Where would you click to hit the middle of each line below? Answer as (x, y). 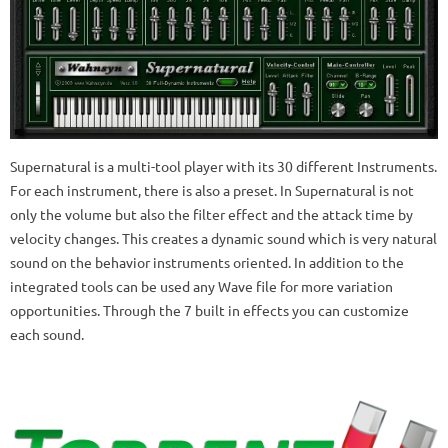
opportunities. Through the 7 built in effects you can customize (209, 310)
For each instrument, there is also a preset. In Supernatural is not (212, 190)
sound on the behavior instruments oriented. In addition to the (207, 262)
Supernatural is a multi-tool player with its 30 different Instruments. (223, 166)
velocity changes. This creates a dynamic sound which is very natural (223, 238)
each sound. (47, 334)
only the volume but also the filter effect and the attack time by (211, 214)
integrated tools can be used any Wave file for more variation (201, 286)
